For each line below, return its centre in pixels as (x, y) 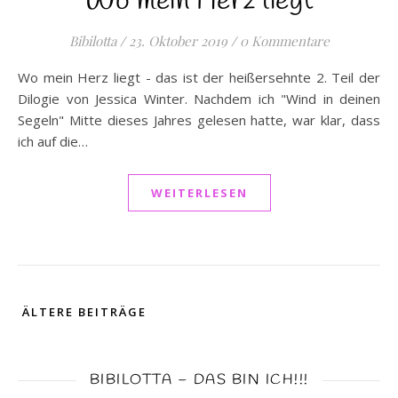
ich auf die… (53, 141)
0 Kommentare (284, 41)
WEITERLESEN (199, 193)
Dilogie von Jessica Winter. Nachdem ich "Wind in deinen (199, 99)
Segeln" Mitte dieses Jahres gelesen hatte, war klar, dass (199, 120)
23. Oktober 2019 (178, 41)
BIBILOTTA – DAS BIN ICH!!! (199, 380)
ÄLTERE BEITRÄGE (82, 312)
